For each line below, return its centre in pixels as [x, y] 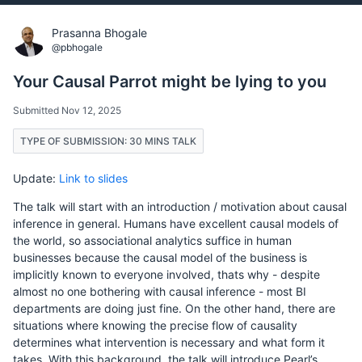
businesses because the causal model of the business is [160, 257]
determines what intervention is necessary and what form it [169, 342]
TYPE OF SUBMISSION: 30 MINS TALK [108, 141]
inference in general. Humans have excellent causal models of [176, 223]
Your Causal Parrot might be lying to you [170, 81]
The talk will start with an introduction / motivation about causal [180, 206]
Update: [36, 178]
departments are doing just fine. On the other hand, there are [174, 308]
